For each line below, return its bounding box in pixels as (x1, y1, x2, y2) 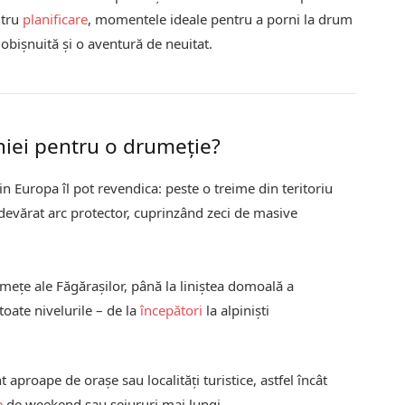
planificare (23, 9, 89, 28)
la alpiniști (202, 300, 270, 319)
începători (140, 300, 203, 319)
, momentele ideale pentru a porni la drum (88, 9, 353, 28)
